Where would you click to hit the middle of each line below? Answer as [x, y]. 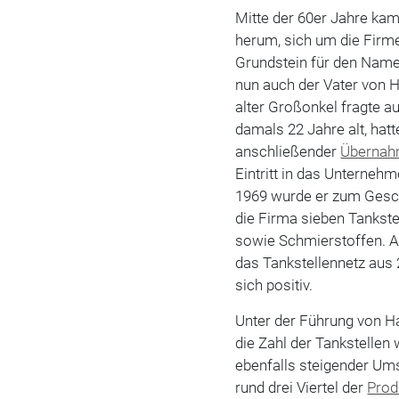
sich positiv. [274, 285]
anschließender [288, 151]
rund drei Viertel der [301, 387]
